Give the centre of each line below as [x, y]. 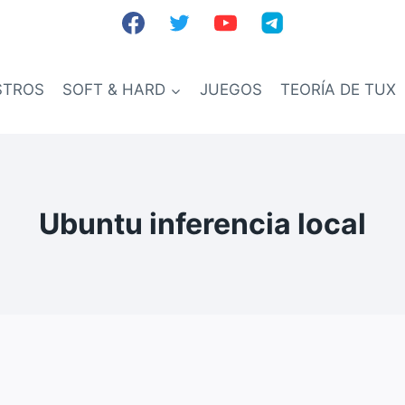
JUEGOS [231, 89]
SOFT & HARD [114, 89]
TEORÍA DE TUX [339, 89]
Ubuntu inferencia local [202, 224]
